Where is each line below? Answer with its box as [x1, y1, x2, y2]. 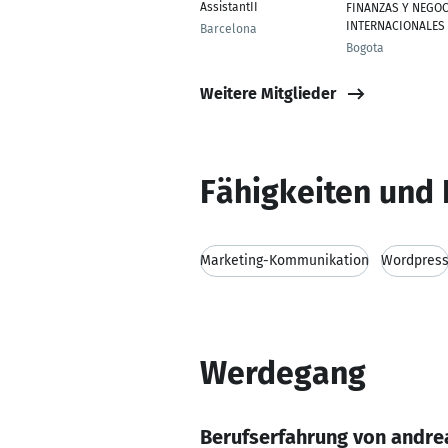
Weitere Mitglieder [200, 83, 336, 103]
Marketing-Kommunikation [200, 252, 369, 269]
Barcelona [200, 22, 257, 36]
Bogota [346, 41, 384, 55]
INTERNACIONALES [346, 19, 445, 33]
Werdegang [200, 354, 366, 392]
